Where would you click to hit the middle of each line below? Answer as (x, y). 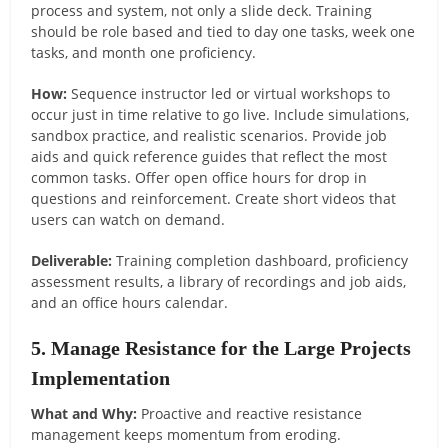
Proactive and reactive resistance (250, 413)
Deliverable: (72, 260)
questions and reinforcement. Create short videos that (214, 198)
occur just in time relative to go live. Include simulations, (220, 114)
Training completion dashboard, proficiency (260, 260)
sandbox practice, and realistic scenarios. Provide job (209, 135)
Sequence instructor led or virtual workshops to (229, 93)
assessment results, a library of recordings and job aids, (219, 281)
